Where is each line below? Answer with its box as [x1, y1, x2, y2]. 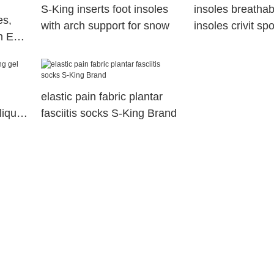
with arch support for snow [40, 20, 169, 32]
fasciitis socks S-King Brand [40, 107, 177, 120]
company [193, 36, 239, 49]
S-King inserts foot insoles [40, 3, 168, 16]
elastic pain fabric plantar [40, 91, 163, 103]
